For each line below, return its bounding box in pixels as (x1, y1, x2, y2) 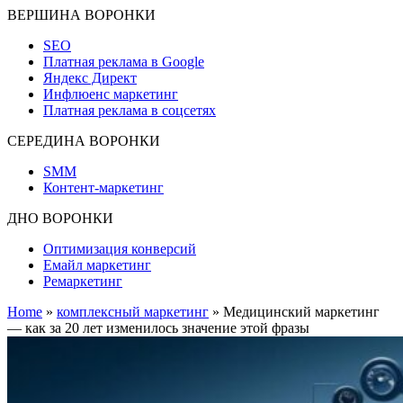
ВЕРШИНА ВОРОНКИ (7, 7, 156, 22)
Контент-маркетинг (43, 180, 164, 195)
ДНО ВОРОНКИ (7, 210, 113, 226)
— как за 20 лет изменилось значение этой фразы (7, 320, 309, 336)
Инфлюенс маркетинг (43, 86, 178, 102)
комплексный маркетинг (57, 304, 209, 319)
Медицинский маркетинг (219, 304, 380, 319)
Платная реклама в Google (43, 54, 204, 69)
